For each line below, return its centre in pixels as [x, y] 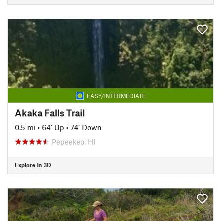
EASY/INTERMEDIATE [116, 95]
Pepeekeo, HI [74, 141]
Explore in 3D [33, 165]
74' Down [86, 127]
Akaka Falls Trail [50, 112]
